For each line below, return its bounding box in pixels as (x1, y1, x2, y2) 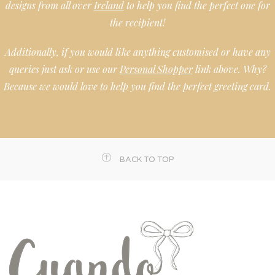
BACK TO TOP (119, 155, 174, 165)
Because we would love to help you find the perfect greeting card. (4, 80, 271, 93)
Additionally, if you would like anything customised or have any (4, 45, 271, 58)
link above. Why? (192, 63, 266, 76)
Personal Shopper (119, 63, 193, 76)
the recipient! (110, 16, 165, 29)
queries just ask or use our (9, 63, 120, 76)
